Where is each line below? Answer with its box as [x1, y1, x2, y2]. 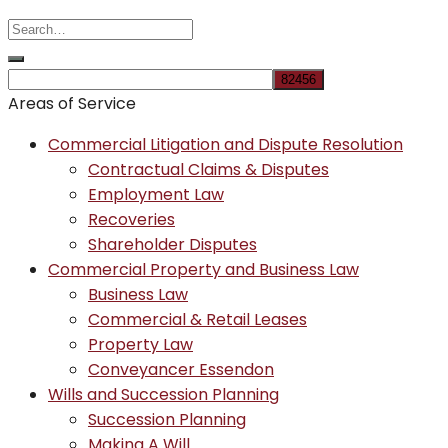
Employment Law [88, 183, 224, 206]
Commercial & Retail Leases [88, 308, 307, 331]
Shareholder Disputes [88, 233, 257, 256]
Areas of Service [8, 92, 136, 115]
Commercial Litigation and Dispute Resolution [48, 133, 403, 156]
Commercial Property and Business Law [48, 258, 359, 281]
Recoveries [88, 208, 175, 231]
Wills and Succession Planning [48, 383, 279, 406]
